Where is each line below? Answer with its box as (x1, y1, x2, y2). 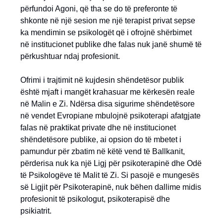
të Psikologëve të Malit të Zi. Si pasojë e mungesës (20, 171, 199, 179)
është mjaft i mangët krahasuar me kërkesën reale (20, 88, 195, 96)
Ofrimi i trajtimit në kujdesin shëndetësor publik (20, 76, 184, 84)
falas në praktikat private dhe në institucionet (20, 123, 176, 132)
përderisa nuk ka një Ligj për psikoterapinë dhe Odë (20, 159, 202, 167)
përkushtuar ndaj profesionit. (20, 52, 120, 60)
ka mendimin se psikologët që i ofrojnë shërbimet (20, 28, 192, 37)
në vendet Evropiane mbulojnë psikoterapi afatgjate (20, 111, 201, 120)
